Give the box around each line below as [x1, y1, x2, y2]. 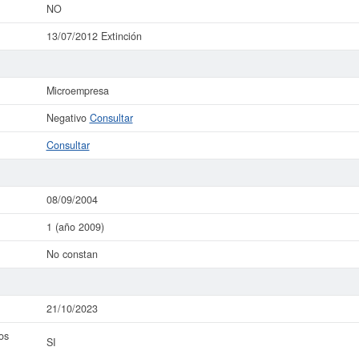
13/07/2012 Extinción [46, 29, 142, 43]
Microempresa [46, 83, 109, 98]
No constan [46, 247, 98, 261]
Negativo [46, 111, 90, 125]
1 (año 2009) [46, 220, 104, 234]
